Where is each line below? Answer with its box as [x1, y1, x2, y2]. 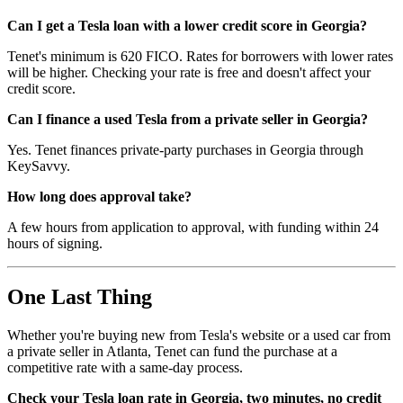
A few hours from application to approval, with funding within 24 [7, 219, 379, 235]
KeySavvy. [7, 157, 70, 174]
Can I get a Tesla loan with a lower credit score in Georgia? [7, 17, 367, 33]
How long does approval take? [7, 188, 192, 204]
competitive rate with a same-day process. [7, 360, 243, 376]
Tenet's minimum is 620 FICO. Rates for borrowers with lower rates [7, 48, 393, 64]
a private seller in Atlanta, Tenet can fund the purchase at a [7, 344, 337, 360]
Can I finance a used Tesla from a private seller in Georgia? [7, 111, 368, 127]
